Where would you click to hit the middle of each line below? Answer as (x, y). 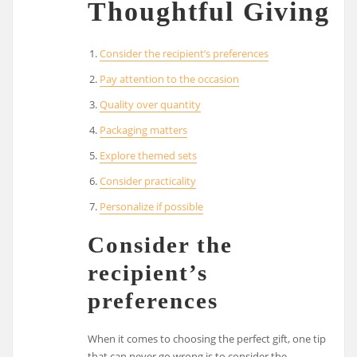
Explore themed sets (148, 155)
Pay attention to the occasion (169, 78)
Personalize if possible (151, 206)
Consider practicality (147, 180)
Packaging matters (143, 129)
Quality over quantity (150, 104)
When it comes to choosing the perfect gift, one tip (207, 338)
